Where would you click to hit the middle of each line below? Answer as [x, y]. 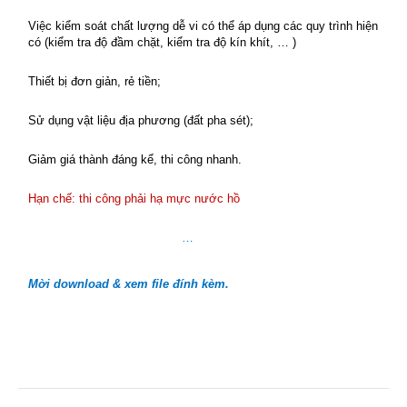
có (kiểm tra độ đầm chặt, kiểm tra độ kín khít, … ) [162, 42]
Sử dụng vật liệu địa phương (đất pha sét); [141, 120]
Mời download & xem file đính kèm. [129, 283]
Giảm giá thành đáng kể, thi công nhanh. [135, 159]
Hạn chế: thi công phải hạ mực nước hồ [134, 199]
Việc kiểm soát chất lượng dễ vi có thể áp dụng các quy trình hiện [203, 26]
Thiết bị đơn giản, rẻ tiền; [94, 81]
